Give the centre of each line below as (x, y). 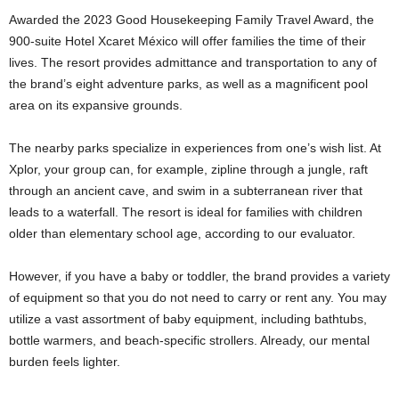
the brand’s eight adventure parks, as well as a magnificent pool (188, 83)
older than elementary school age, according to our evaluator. (182, 233)
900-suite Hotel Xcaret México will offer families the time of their (187, 41)
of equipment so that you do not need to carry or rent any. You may (198, 297)
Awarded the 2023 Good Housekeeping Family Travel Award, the (191, 19)
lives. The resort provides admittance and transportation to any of (193, 62)
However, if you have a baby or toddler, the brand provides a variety (199, 276)
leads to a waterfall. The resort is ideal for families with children (186, 212)
